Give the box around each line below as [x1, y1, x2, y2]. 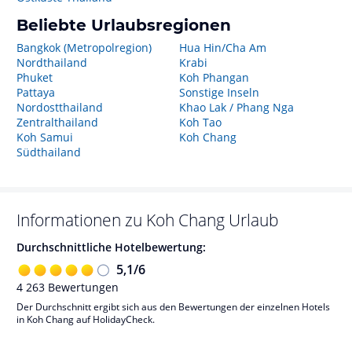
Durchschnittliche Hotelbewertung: [16, 240, 206, 255]
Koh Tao [178, 115, 222, 130]
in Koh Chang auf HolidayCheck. [16, 312, 155, 326]
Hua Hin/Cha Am [178, 40, 266, 55]
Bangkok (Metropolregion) [16, 40, 152, 55]
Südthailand [16, 145, 81, 159]
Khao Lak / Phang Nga [178, 100, 294, 115]
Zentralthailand [16, 115, 98, 130]
